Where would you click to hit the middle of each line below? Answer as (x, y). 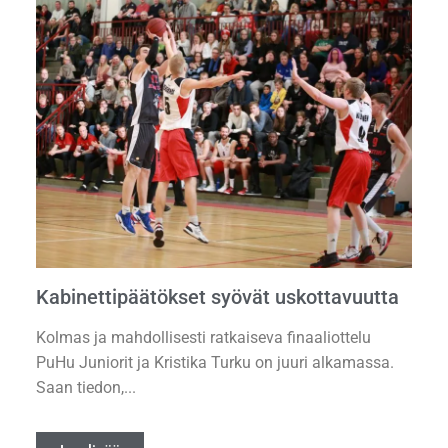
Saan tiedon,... (86, 388)
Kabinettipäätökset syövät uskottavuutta (217, 296)
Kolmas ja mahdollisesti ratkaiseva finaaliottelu (203, 338)
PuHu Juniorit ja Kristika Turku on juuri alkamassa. (215, 363)
